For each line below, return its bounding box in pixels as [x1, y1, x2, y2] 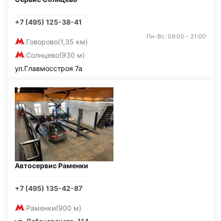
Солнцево [26, 51, 59, 59]
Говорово [26, 37, 58, 46]
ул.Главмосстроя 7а [15, 64, 82, 73]
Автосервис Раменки [15, 161, 88, 170]
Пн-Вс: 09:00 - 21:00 [147, 33, 206, 40]
